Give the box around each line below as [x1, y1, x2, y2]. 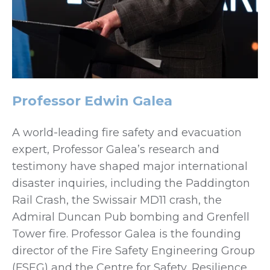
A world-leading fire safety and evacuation [12, 125, 242, 139]
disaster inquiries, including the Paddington [12, 176, 250, 190]
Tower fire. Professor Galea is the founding [12, 227, 241, 240]
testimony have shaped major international [12, 159, 248, 173]
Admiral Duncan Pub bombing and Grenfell [12, 210, 250, 224]
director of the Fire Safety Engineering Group [12, 243, 255, 257]
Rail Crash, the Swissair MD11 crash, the [12, 193, 222, 207]
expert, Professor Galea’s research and [12, 142, 219, 156]
